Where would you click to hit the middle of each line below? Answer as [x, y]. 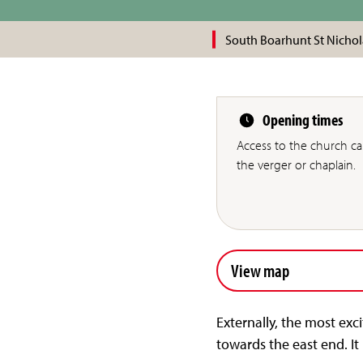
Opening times [302, 120]
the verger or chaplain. [296, 165]
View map [260, 270]
